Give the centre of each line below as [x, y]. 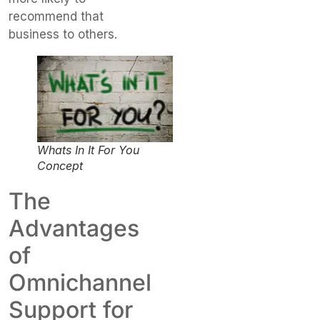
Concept [60, 166]
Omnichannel [80, 283]
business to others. [63, 34]
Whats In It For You [88, 150]
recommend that [56, 16]
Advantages [74, 229]
